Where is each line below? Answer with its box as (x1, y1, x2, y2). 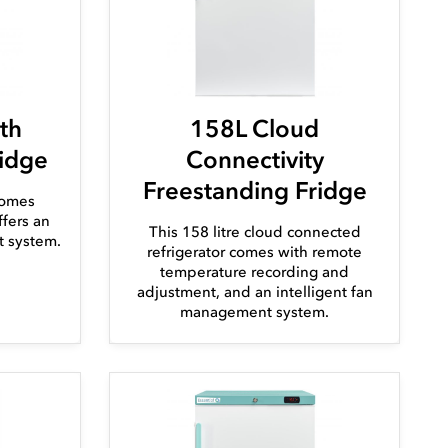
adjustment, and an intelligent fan (136, 283, 373, 302)
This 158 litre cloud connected (148, 223, 361, 242)
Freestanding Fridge (142, 176, 367, 206)
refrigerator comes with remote (147, 243, 363, 262)
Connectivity (185, 145, 324, 175)
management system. (180, 303, 330, 322)
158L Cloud (190, 114, 320, 144)
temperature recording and (160, 263, 350, 282)
